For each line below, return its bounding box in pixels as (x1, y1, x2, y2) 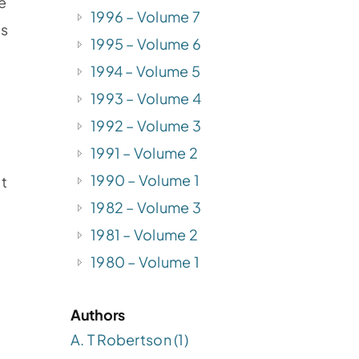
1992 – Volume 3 (91, 115, 202, 135)
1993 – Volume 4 (91, 88, 202, 107)
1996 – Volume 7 (91, 6, 201, 26)
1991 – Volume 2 (91, 143, 199, 162)
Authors (71, 305, 126, 324)
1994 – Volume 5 (91, 61, 201, 80)
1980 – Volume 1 (91, 252, 200, 271)
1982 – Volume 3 (91, 197, 202, 216)
